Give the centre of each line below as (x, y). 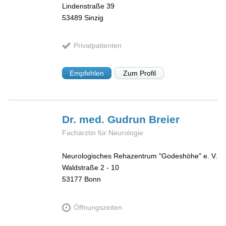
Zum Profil (139, 73)
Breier (164, 119)
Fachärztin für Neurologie (103, 132)
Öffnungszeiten (98, 208)
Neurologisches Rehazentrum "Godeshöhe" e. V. (140, 156)
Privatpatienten (97, 46)
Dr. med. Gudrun (106, 119)
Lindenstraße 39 (89, 6)
